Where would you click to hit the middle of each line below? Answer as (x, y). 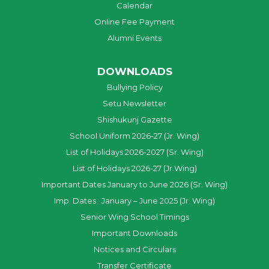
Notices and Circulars (134, 249)
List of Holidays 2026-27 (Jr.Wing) (134, 168)
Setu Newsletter (134, 104)
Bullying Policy (134, 87)
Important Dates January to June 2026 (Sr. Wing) (134, 185)
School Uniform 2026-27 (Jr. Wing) (134, 136)
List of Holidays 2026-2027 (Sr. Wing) (134, 152)
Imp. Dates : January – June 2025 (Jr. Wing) (134, 201)
